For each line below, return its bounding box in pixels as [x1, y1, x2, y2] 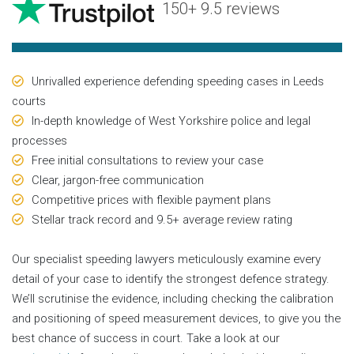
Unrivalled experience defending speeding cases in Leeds [31, 73, 324, 88]
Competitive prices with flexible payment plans [31, 192, 271, 207]
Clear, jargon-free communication [31, 172, 204, 187]
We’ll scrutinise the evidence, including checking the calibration [12, 291, 333, 306]
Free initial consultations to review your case [31, 153, 263, 168]
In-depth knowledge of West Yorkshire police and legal [31, 113, 311, 128]
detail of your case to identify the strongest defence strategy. [12, 271, 330, 286]
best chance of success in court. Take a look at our [12, 330, 280, 345]
